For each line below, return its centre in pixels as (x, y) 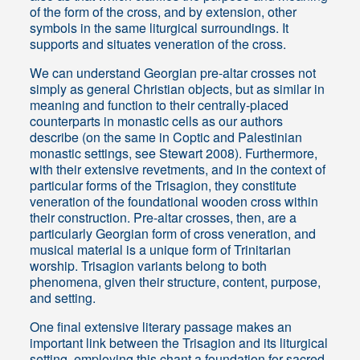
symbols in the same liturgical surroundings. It (160, 28)
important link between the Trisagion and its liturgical (179, 343)
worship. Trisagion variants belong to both (149, 266)
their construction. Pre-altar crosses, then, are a (164, 218)
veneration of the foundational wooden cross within (174, 202)
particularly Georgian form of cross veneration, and (173, 234)
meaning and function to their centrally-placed (160, 105)
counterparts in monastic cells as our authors (157, 121)
